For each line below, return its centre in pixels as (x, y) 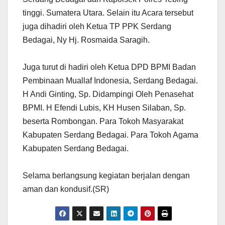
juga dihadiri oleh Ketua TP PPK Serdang (97, 27)
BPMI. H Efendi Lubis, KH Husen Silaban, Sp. (104, 108)
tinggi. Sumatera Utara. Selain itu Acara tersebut (108, 13)
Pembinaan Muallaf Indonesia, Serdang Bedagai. (110, 81)
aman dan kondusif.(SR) (66, 189)
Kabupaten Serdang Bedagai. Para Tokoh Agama (110, 135)
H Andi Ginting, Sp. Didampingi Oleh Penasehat (108, 94)
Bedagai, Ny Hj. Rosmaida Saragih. (86, 40)
